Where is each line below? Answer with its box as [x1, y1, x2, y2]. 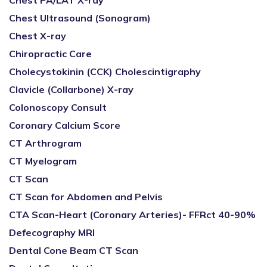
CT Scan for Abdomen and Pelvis [9, 191, 163, 203]
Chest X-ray [9, 30, 66, 42]
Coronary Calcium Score [9, 119, 120, 131]
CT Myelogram [9, 155, 77, 167]
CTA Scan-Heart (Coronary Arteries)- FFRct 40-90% [9, 209, 256, 221]
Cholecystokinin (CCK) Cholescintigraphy [9, 66, 201, 77]
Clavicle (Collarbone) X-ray [9, 83, 133, 95]
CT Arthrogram [9, 137, 82, 149]
